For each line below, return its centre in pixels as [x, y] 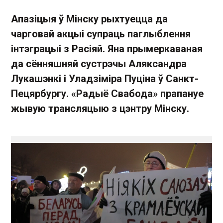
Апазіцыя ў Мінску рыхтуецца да [89, 19]
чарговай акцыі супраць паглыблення [101, 34]
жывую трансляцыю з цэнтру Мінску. [100, 109]
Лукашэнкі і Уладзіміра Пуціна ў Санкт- [105, 79]
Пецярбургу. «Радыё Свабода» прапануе [107, 94]
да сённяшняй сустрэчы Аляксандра [99, 64]
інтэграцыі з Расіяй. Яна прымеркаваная [107, 49]
